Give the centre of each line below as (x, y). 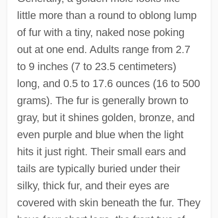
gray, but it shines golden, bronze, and (106, 118)
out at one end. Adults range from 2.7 (103, 50)
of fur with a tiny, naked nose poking (100, 33)
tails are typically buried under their (98, 169)
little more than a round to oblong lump (107, 16)
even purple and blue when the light (100, 135)
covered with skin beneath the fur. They (109, 203)
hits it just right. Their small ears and (101, 152)
